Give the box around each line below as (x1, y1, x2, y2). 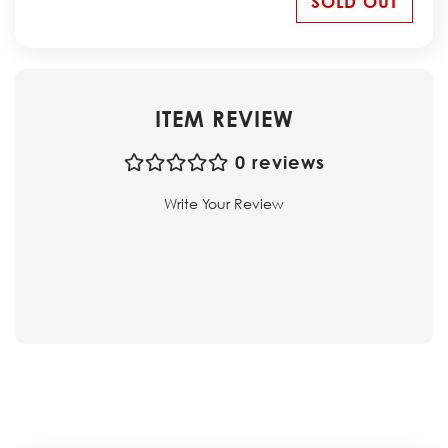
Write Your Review (164, 193, 284, 213)
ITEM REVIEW (154, 105, 294, 132)
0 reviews (234, 150, 325, 173)
